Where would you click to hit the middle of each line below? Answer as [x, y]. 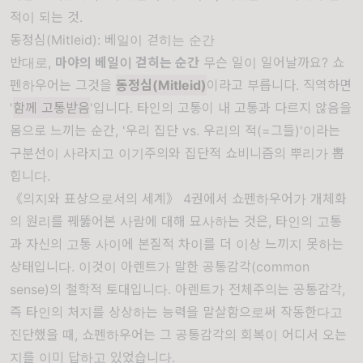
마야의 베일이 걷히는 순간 [127, 62]
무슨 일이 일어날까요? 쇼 [272, 62]
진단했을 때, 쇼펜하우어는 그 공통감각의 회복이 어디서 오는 [178, 335]
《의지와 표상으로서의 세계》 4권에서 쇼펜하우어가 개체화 [178, 199]
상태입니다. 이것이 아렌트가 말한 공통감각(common [160, 267]
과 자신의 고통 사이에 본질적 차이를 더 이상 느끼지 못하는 [177, 244]
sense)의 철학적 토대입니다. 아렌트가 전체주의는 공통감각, [177, 289]
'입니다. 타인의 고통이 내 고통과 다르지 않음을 [221, 108]
